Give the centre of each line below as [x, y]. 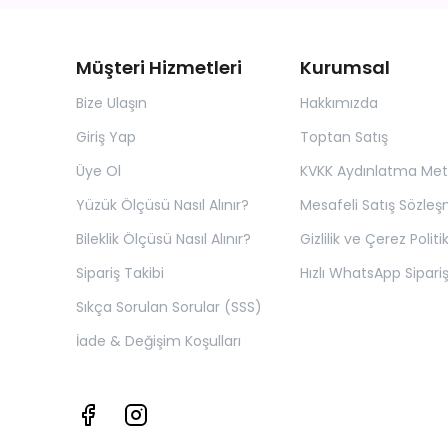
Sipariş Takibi [120, 273]
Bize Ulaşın [111, 103]
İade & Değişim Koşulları [158, 341]
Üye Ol [98, 171]
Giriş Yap [106, 137]
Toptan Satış [343, 137]
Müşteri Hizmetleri [159, 67]
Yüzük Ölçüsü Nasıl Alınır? [162, 205]
